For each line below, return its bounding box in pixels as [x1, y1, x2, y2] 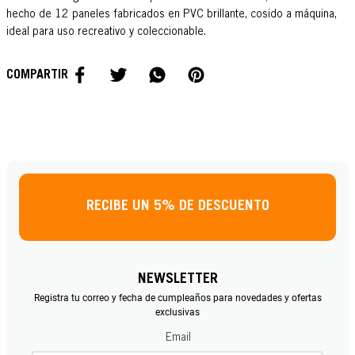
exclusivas [155, 307, 200, 319]
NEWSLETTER [137, 273, 218, 288]
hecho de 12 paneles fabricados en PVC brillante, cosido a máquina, [6, 9, 337, 21]
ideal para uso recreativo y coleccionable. [6, 26, 206, 38]
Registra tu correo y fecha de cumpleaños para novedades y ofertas [33, 292, 322, 304]
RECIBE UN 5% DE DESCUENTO [86, 200, 269, 215]
